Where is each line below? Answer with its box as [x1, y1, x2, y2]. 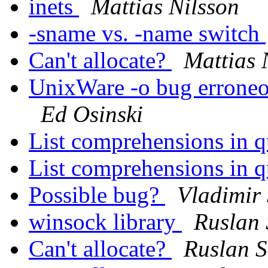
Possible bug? [29, 182, 165, 208]
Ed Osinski [41, 101, 143, 127]
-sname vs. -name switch [29, 20, 266, 47]
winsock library [29, 209, 182, 235]
